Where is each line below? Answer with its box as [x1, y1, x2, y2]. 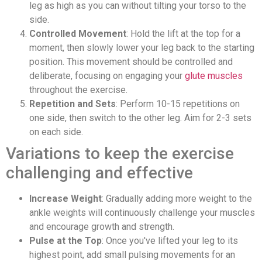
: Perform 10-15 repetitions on [116, 98, 240, 110]
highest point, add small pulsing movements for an [29, 249, 235, 261]
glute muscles [185, 70, 243, 82]
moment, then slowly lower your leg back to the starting [29, 42, 254, 54]
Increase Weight [29, 193, 102, 205]
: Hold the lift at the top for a [126, 28, 240, 40]
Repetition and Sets [29, 98, 116, 110]
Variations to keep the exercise [6, 144, 234, 164]
